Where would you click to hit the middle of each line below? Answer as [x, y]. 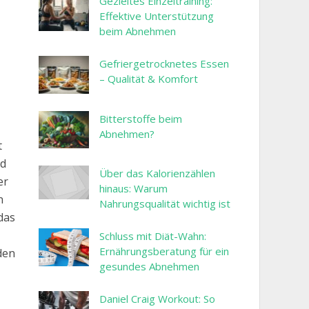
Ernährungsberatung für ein [164, 251]
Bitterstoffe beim [141, 118]
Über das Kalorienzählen [157, 173]
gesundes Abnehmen [149, 267]
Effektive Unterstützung [157, 16]
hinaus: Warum [133, 189]
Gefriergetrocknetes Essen [164, 63]
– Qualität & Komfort [149, 79]
